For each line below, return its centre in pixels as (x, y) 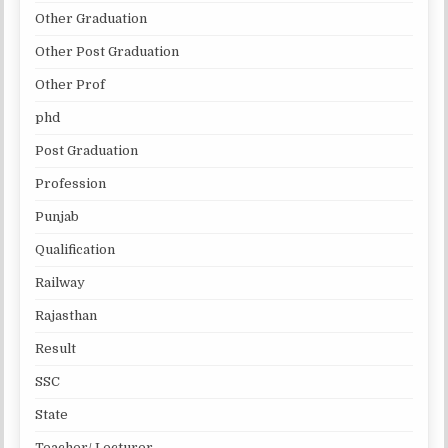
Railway (60, 282)
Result (56, 348)
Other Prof (70, 84)
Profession (71, 183)
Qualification (75, 249)
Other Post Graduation (107, 51)
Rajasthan (66, 315)
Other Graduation (91, 18)
